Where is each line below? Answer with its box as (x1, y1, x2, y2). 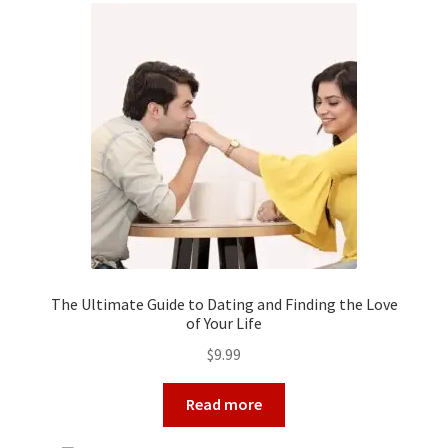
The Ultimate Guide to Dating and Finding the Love (50, 293, 398, 314)
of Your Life (186, 312, 262, 333)
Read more (186, 394, 262, 415)
